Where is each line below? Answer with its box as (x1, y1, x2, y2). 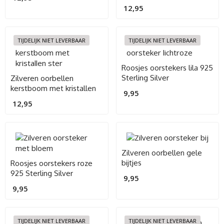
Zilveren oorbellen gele (121, 147, 202, 157)
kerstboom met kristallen (10, 83, 96, 93)
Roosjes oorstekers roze (10, 158, 92, 168)
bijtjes (121, 157, 141, 167)
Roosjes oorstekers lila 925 (121, 62, 213, 72)
